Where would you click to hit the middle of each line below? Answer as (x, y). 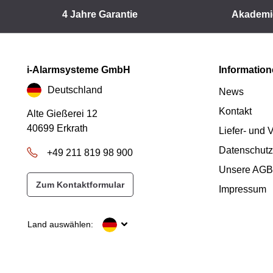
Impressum (243, 189)
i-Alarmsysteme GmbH (79, 70)
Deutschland (75, 90)
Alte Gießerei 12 (62, 114)
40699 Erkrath (57, 128)
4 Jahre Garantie (100, 14)
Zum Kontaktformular (80, 185)
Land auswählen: (60, 224)
